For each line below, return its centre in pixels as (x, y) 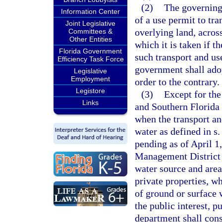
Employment (90, 79)
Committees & (90, 31)
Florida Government (90, 51)
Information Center (90, 11)
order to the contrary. (177, 82)
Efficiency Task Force (90, 59)
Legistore (90, 91)
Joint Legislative (90, 23)
